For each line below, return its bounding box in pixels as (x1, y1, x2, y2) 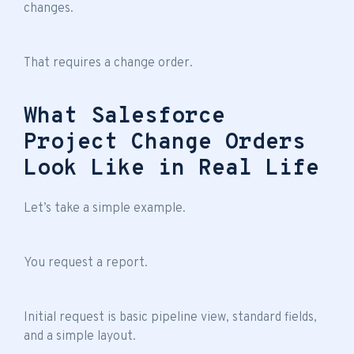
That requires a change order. (24, 55, 193, 71)
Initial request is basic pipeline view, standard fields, (24, 309, 317, 326)
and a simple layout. (24, 328, 136, 345)
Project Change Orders (24, 128, 306, 157)
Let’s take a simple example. (24, 200, 186, 217)
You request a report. (24, 254, 148, 271)
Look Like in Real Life (24, 154, 319, 183)
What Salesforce (24, 102, 225, 131)
